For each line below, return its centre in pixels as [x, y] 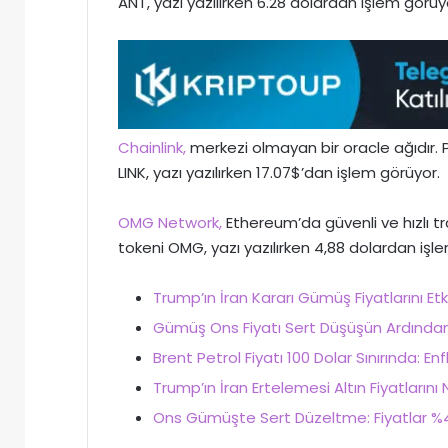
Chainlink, [152, 148]
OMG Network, [170, 223]
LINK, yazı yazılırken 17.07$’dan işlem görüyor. [279, 173]
